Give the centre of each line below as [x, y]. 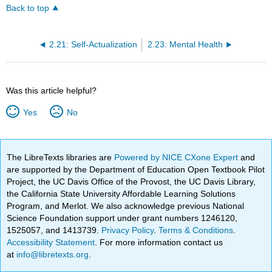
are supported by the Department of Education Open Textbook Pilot [136, 169]
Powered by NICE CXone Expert [178, 157]
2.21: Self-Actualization [93, 44]
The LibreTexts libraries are [61, 157]
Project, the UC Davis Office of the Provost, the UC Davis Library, [131, 181]
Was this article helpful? [52, 90]
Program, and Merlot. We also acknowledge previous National [126, 206]
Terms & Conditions [196, 230]
